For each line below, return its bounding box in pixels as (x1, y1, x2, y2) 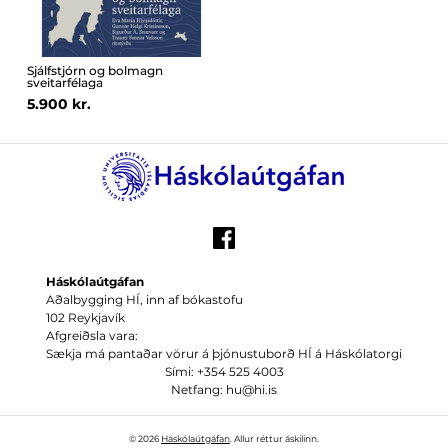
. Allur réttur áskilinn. (230, 432, 319, 444)
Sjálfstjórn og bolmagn (26, 62, 163, 78)
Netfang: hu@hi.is (171, 381, 277, 397)
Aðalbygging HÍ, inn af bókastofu (46, 291, 243, 307)
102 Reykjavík (46, 309, 125, 325)
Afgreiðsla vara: (46, 327, 138, 343)
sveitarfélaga (26, 74, 103, 90)
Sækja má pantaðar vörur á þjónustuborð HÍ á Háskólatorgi (46, 345, 402, 361)
